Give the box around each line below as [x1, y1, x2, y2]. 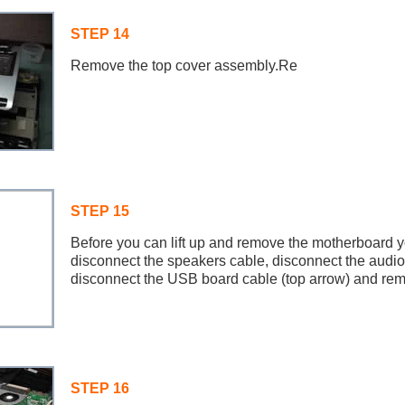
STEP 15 [70, 203, 129, 219]
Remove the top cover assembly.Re [70, 58, 297, 73]
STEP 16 [70, 381, 129, 396]
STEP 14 [70, 26, 129, 42]
